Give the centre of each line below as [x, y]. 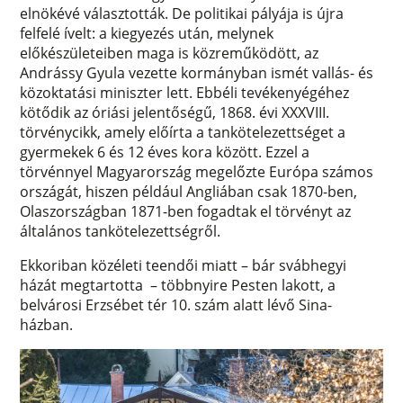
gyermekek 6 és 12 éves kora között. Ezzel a [165, 152]
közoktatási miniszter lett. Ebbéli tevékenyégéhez [185, 92]
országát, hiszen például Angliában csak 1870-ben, [189, 191]
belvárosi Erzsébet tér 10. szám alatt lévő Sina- [176, 304]
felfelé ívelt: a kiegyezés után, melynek [147, 33]
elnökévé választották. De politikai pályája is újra [182, 13]
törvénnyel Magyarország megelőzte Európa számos [197, 171]
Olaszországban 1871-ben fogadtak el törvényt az [186, 211]
